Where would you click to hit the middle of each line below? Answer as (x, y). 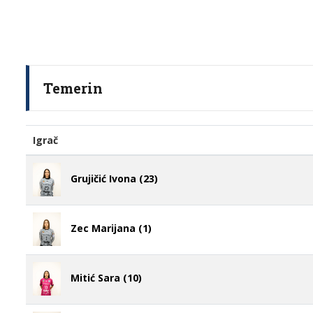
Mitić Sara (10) (106, 277)
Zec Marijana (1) (111, 228)
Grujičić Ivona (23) (114, 178)
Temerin (73, 88)
